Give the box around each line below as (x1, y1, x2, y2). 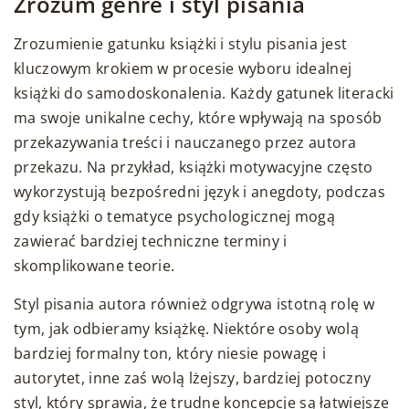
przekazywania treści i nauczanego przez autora (14, 132, 357, 153)
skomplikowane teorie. (14, 256, 175, 277)
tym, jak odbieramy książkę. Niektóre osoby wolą (14, 319, 360, 340)
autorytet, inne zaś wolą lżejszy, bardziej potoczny (14, 368, 372, 389)
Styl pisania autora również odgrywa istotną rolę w (14, 294, 374, 315)
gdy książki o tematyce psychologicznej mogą (14, 206, 335, 227)
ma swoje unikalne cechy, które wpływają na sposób (14, 108, 383, 129)
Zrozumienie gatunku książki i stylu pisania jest (14, 34, 348, 55)
